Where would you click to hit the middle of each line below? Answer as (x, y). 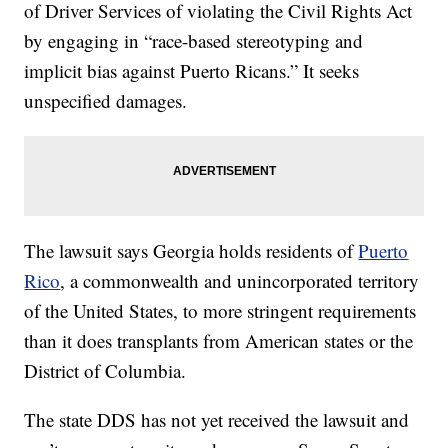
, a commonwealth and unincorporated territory (240, 280)
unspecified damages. (106, 100)
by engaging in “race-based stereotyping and (194, 40)
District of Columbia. (105, 370)
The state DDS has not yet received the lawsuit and (217, 419)
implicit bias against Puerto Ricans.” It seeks (192, 70)
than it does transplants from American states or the (219, 340)
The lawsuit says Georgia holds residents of (191, 250)
